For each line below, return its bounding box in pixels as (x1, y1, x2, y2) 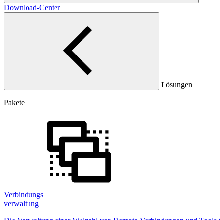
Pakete (4, 98, 25, 107)
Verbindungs (4, 191, 43, 199)
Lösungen (161, 81, 192, 89)
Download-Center (4, 3, 60, 12)
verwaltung (4, 199, 39, 208)
